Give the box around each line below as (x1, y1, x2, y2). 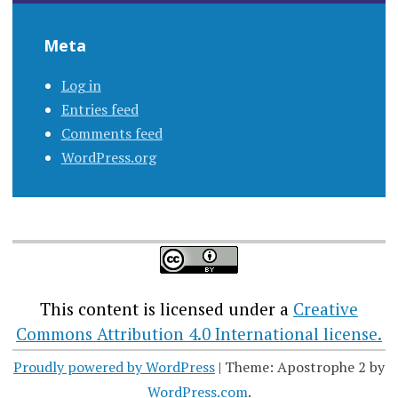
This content (40, 298, 139, 321)
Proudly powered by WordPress (13, 356, 215, 377)
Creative (293, 298, 358, 321)
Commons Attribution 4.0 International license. (16, 322, 382, 346)
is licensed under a (139, 298, 293, 321)
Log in (60, 76, 101, 96)
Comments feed (60, 123, 163, 144)
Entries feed (60, 99, 139, 120)
